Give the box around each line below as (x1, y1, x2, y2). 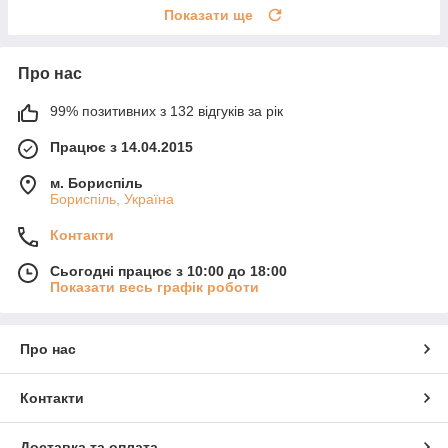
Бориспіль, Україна (50, 191, 174, 208)
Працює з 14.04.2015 (50, 139, 193, 156)
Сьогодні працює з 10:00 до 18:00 (50, 263, 287, 280)
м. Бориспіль (50, 175, 143, 192)
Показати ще (164, 7, 253, 24)
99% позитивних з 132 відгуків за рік (50, 103, 283, 120)
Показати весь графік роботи (50, 279, 259, 296)
